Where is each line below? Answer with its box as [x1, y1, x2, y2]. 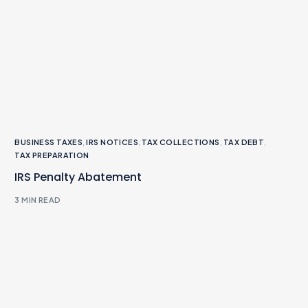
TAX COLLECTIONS [142, 137, 220, 146]
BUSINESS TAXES [14, 137, 83, 146]
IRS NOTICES [86, 137, 139, 146]
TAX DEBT [223, 137, 265, 146]
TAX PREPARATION [14, 150, 89, 159]
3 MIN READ [14, 195, 61, 205]
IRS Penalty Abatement [14, 168, 142, 185]
